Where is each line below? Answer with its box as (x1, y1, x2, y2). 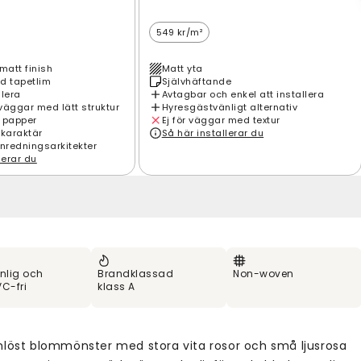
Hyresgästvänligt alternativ (161, 100, 298, 114)
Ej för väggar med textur (161, 113, 280, 127)
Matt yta (161, 61, 203, 75)
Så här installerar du (161, 126, 264, 139)
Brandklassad (98, 266, 173, 280)
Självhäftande (161, 74, 232, 88)
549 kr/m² (156, 25, 203, 39)
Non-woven (233, 266, 294, 280)
